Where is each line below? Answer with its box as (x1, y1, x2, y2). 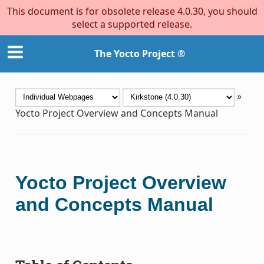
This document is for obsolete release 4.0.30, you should (6, 5, 258, 18)
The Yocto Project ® (94, 47, 185, 61)
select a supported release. (72, 18, 192, 31)
